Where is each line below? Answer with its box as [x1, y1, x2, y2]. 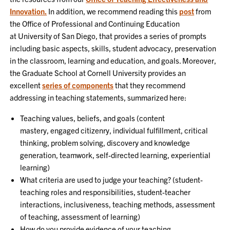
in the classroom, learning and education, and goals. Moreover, [10, 55, 217, 65]
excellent [10, 80, 43, 90]
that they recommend [113, 80, 186, 90]
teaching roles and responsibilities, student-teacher [20, 187, 191, 197]
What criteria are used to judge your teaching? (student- [20, 175, 203, 184]
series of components [42, 80, 114, 90]
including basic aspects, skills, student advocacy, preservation [10, 43, 217, 53]
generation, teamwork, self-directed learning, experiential [20, 150, 211, 160]
